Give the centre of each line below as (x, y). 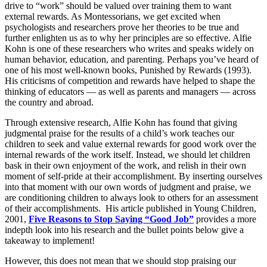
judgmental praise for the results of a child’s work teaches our (119, 133)
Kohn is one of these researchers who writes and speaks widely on (129, 48)
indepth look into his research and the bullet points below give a (124, 229)
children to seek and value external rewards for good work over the (131, 144)
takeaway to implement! (50, 240)
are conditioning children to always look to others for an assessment (131, 197)
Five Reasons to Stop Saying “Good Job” (111, 219)
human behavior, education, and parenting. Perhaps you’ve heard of (132, 59)
